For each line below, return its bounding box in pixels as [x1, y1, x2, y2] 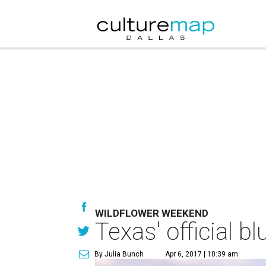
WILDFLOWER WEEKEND [95, 207, 208, 219]
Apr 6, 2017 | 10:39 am [165, 250, 238, 258]
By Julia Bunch [94, 250, 144, 258]
